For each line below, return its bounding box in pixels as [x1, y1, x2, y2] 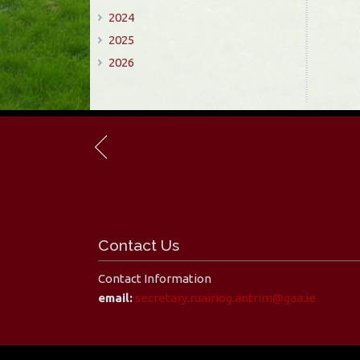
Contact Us [98, 235, 179, 255]
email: [98, 290, 133, 305]
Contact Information [98, 271, 211, 285]
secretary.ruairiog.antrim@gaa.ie [135, 290, 316, 305]
